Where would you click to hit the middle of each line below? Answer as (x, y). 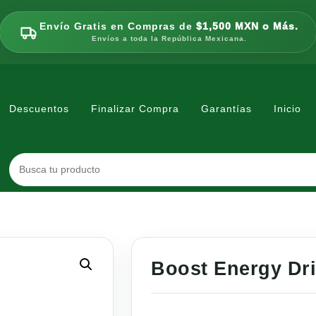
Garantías (226, 109)
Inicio (287, 109)
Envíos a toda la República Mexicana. (169, 38)
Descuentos (39, 109)
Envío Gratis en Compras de (118, 26)
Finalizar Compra (135, 109)
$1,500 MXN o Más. (247, 26)
